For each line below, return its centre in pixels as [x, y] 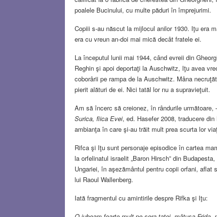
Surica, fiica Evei [99, 118]
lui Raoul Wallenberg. [104, 179]
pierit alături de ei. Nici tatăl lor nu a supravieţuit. [143, 89]
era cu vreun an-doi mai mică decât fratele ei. [138, 39]
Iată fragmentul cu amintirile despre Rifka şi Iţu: [141, 198]
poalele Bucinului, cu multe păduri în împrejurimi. [143, 10]
